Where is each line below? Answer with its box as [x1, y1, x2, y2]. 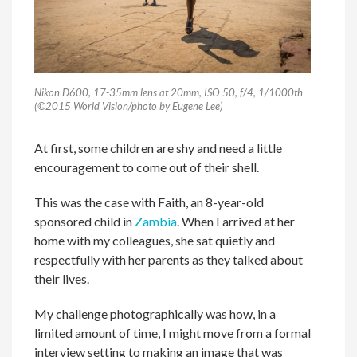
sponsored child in [34, 214, 135, 229]
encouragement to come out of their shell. [34, 159, 260, 175]
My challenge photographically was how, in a [34, 306, 277, 322]
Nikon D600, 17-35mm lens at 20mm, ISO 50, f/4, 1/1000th [34, 86, 304, 100]
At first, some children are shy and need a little [34, 140, 283, 156]
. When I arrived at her [177, 214, 296, 229]
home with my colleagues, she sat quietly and [34, 233, 276, 249]
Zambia [135, 214, 178, 229]
